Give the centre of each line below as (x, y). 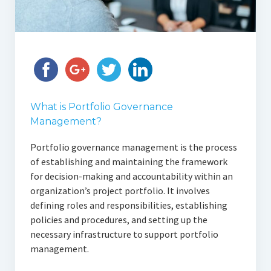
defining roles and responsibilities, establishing (129, 205)
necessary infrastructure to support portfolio (124, 234)
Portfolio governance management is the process (133, 147)
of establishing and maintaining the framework (129, 162)
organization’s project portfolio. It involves (120, 191)
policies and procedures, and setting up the (119, 220)
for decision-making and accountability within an (131, 176)
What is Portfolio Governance (101, 107)
